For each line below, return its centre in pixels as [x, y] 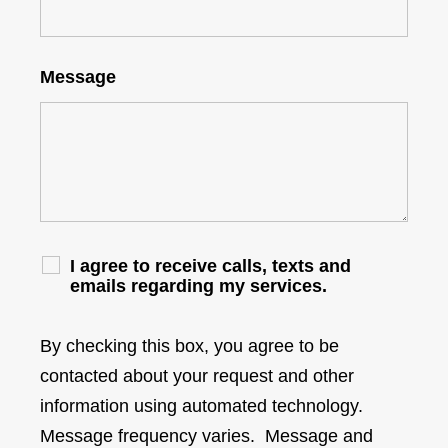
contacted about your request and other [197, 375]
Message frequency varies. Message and [206, 435]
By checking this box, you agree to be [189, 345]
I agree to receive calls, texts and [210, 265]
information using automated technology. [204, 405]
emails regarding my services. [198, 285]
